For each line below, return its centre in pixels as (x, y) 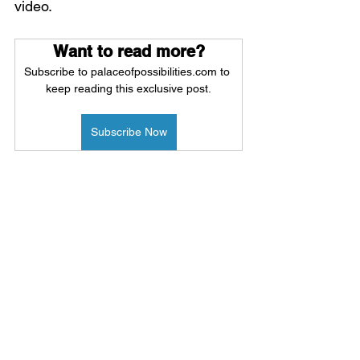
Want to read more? (129, 51)
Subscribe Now (129, 132)
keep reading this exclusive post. (129, 88)
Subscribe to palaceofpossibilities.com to (129, 72)
